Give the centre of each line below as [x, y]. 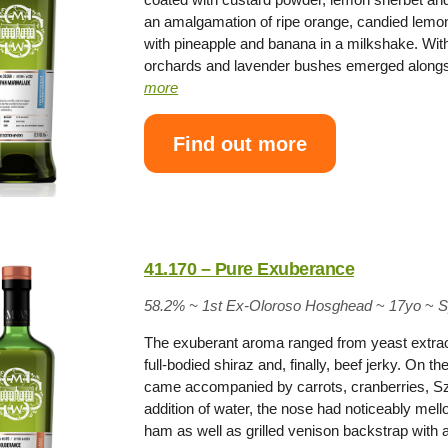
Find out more [240, 143]
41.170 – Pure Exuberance [249, 268]
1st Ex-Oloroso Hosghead [287, 305]
